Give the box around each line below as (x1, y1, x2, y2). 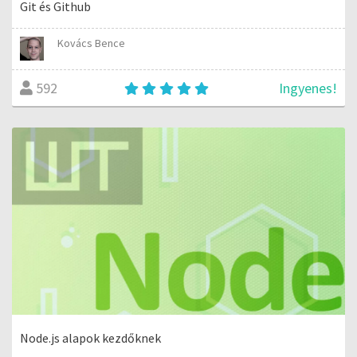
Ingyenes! (279, 78, 337, 97)
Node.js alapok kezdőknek (20, 329, 161, 346)
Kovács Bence (57, 35, 126, 50)
